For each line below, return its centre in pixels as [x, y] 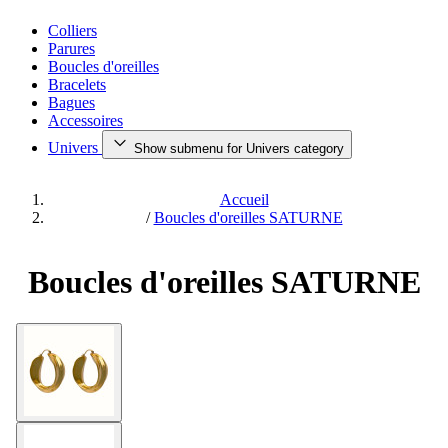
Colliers [72, 30]
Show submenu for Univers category [239, 148]
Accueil [244, 199]
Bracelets [77, 84]
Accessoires [85, 120]
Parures [71, 48]
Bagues [71, 102]
